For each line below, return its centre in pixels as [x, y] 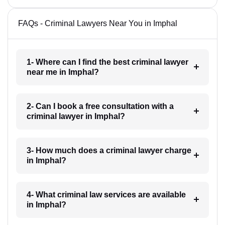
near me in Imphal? [63, 72]
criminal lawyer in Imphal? [76, 116]
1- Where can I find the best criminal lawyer [107, 62]
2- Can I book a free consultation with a [100, 106]
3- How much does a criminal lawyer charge [109, 150]
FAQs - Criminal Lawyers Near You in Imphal [98, 23]
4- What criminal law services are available [106, 194]
